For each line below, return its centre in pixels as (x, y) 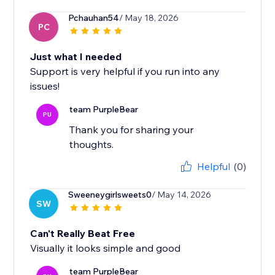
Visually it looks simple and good (106, 248)
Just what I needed (76, 57)
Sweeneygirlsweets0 (110, 195)
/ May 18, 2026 (149, 18)
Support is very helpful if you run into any (125, 72)
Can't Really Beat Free (83, 234)
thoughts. (92, 145)
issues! (45, 86)
